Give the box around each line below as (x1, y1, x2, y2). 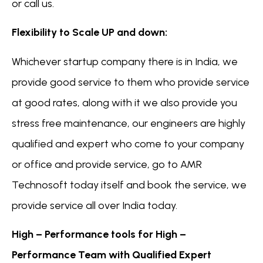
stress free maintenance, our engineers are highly (12, 116, 245, 130)
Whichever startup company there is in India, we (12, 55, 238, 68)
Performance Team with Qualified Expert (12, 248, 211, 262)
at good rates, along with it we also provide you (12, 96, 237, 109)
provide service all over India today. (12, 198, 177, 212)
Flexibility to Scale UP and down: (12, 26, 167, 39)
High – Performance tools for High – (12, 228, 186, 241)
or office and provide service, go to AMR (12, 157, 202, 171)
